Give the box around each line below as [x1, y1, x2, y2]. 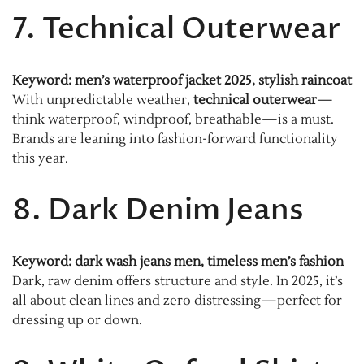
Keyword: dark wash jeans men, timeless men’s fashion [12, 253, 344, 271]
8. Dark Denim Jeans [12, 190, 304, 231]
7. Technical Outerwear [12, 9, 340, 50]
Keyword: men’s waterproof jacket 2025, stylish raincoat [12, 72, 352, 89]
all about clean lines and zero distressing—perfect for [12, 292, 342, 310]
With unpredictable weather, [12, 92, 193, 109]
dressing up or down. [12, 312, 142, 329]
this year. [12, 150, 68, 167]
